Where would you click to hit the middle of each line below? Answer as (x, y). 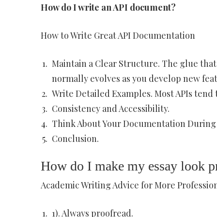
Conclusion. (75, 139)
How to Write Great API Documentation (118, 35)
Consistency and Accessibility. (110, 108)
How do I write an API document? (108, 7)
